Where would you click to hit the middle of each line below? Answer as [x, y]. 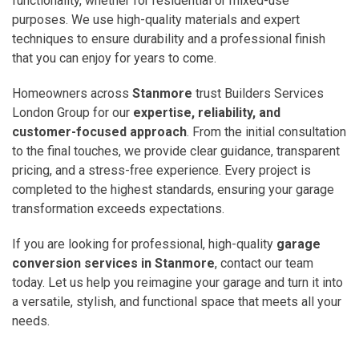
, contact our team [264, 263]
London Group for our [73, 112]
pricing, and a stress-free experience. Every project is [161, 170]
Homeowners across [72, 93]
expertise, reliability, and [207, 112]
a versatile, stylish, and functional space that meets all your [177, 301]
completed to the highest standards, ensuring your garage [173, 189]
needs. [31, 321]
